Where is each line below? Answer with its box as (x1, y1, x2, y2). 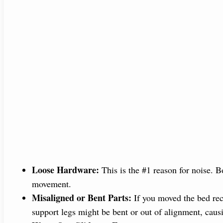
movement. (32, 177, 71, 190)
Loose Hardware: (32, 163, 99, 176)
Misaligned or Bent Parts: (32, 191, 131, 204)
